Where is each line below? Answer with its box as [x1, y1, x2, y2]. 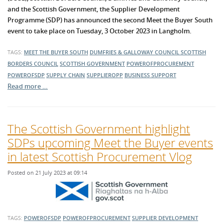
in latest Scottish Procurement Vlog [7, 148, 192, 165]
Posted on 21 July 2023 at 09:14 [7, 169, 87, 177]
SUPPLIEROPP [87, 71, 123, 79]
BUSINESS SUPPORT [124, 71, 176, 79]
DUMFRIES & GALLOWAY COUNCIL [90, 48, 181, 56]
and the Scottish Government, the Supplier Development [7, 4, 180, 14]
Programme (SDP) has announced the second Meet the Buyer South [7, 15, 213, 25]
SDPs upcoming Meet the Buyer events [7, 134, 213, 151]
